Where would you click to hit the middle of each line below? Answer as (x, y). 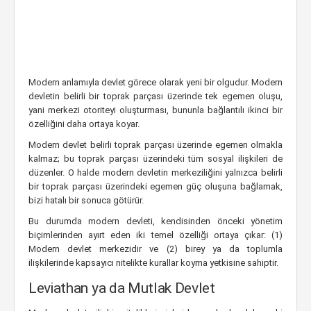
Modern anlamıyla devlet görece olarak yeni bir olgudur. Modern (155, 82)
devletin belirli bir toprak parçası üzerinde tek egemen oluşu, (155, 96)
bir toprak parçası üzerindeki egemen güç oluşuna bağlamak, (155, 186)
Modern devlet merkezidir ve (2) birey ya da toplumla (155, 249)
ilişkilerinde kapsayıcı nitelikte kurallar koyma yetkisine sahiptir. (153, 263)
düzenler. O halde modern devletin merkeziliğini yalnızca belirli (155, 173)
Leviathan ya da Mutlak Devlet (122, 288)
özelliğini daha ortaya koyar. (84, 124)
